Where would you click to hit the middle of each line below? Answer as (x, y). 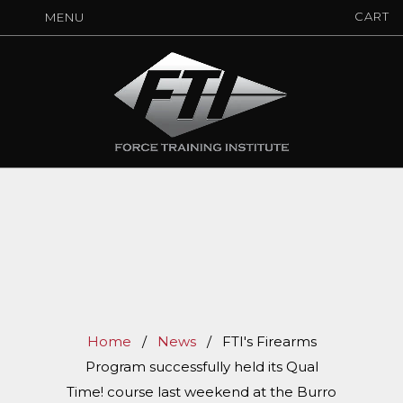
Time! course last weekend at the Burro (201, 392)
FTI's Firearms (269, 341)
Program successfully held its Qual (201, 367)
